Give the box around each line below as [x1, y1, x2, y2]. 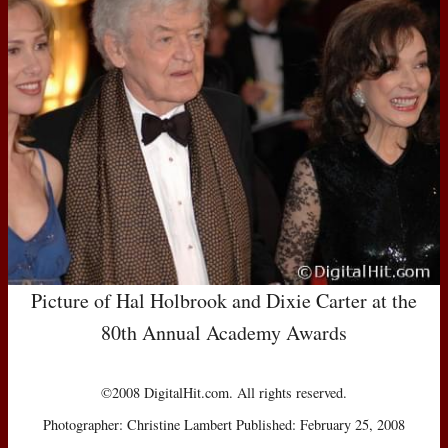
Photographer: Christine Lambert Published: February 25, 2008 [43, 414, 405, 434]
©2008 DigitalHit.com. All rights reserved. [101, 382, 347, 402]
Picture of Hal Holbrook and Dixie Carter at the [31, 286, 417, 314]
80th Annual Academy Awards [101, 318, 347, 346]
